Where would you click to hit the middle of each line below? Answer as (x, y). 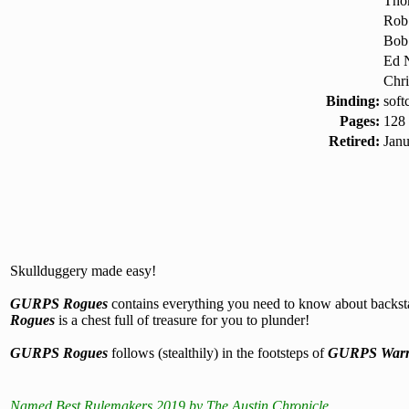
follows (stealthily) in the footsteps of (218, 353)
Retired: (354, 141)
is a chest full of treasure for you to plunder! (182, 320)
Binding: (353, 101)
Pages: (360, 121)
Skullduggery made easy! (83, 271)
